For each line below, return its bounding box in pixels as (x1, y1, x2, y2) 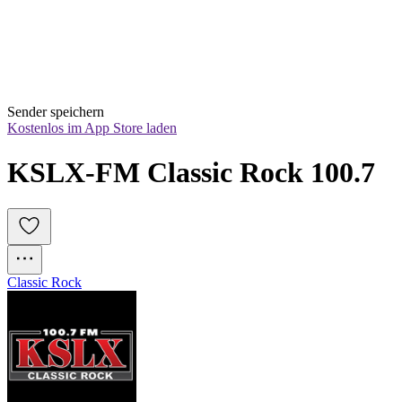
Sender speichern (7, 104, 104, 120)
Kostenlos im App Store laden (7, 120, 177, 136)
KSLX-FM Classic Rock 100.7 (7, 155, 375, 188)
